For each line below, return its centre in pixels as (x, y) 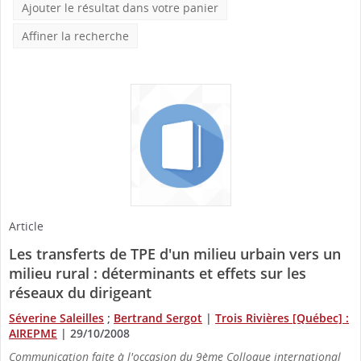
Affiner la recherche (75, 35)
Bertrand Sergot (158, 317)
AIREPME (33, 333)
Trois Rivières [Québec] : (282, 317)
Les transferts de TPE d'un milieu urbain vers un (175, 253)
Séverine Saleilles (56, 317)
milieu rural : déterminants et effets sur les (158, 273)
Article (26, 226)
